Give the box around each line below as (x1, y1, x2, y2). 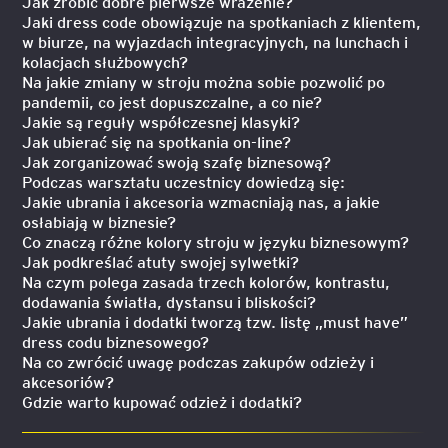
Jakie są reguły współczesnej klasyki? (22, 111, 301, 132)
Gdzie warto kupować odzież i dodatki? (22, 391, 303, 412)
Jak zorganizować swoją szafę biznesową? (22, 151, 332, 172)
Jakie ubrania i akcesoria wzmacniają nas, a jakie (22, 191, 381, 212)
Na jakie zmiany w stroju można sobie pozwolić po (22, 71, 386, 92)
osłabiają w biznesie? (22, 211, 177, 232)
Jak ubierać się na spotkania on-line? (22, 131, 292, 152)
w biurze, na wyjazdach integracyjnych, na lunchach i (22, 31, 409, 52)
